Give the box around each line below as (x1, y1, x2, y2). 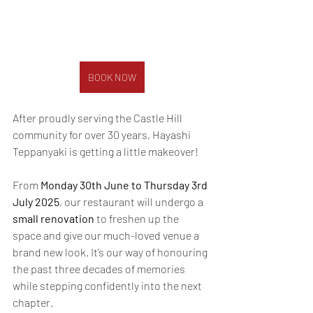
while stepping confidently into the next (13, 279, 204, 293)
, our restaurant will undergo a (59, 195, 205, 209)
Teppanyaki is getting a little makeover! (13, 145, 198, 159)
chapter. (13, 296, 53, 310)
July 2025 (13, 195, 59, 209)
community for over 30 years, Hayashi (13, 128, 193, 142)
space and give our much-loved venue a (13, 228, 201, 242)
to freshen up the (94, 212, 181, 226)
